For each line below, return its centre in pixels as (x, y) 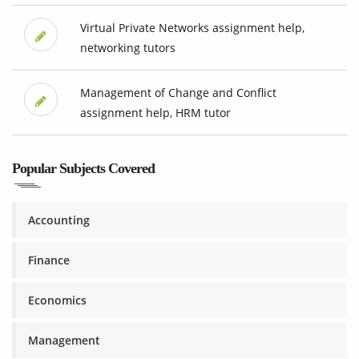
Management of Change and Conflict (178, 93)
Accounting (59, 220)
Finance (49, 260)
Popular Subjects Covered (83, 169)
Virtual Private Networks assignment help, (192, 28)
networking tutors (127, 48)
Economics (57, 301)
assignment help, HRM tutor (155, 113)
